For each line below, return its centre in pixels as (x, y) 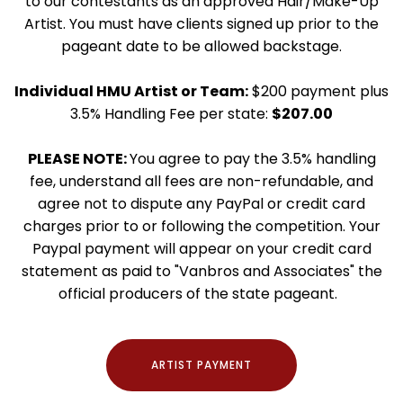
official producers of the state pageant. (201, 294)
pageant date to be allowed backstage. (201, 46)
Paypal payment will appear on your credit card (201, 249)
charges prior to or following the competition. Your (201, 226)
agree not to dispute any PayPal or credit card (201, 204)
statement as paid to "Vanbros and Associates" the (201, 271)
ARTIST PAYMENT (201, 365)
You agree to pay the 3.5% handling (252, 159)
